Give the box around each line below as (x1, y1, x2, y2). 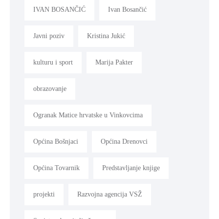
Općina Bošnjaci (33, 137, 78, 145)
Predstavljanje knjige (102, 164, 160, 172)
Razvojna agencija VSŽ (77, 190, 142, 198)
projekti (33, 190, 55, 198)
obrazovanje (33, 85, 66, 92)
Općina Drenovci (101, 137, 148, 145)
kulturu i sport (33, 58, 73, 66)
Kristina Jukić (87, 32, 125, 40)
